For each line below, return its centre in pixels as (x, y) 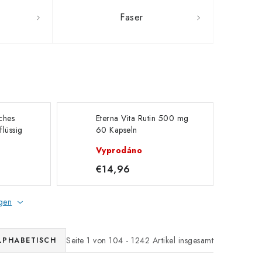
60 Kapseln (116, 130)
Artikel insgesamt (182, 240)
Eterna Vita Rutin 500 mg (142, 118)
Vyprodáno (119, 150)
